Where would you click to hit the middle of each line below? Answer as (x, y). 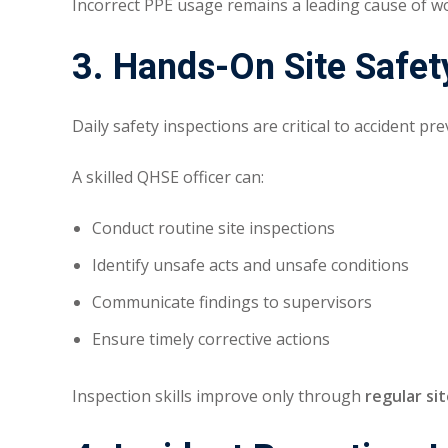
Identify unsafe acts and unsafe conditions (250, 265)
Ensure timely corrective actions (211, 339)
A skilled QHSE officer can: (168, 177)
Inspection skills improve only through (218, 396)
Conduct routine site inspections (213, 228)
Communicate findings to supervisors (232, 302)
